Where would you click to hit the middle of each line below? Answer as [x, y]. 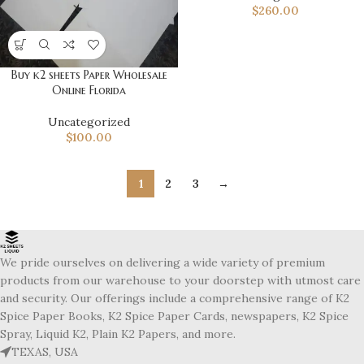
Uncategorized [89, 121]
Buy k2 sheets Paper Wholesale [89, 74]
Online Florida [89, 90]
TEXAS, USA [45, 352]
